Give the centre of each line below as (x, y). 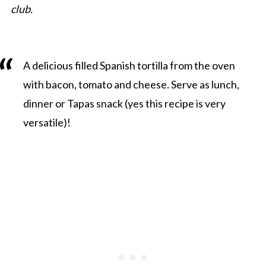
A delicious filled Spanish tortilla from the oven (129, 66)
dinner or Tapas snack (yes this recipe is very (124, 104)
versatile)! (47, 123)
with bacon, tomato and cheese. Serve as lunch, (131, 85)
